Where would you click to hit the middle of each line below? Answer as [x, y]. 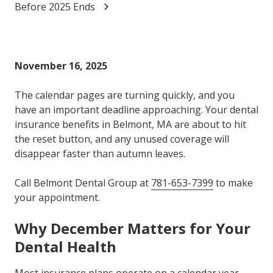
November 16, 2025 [61, 66]
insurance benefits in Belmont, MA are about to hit [130, 125]
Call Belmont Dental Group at [83, 183]
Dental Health [66, 247]
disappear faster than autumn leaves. [100, 154]
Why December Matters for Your [133, 229]
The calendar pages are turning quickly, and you [125, 95]
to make [233, 183]
